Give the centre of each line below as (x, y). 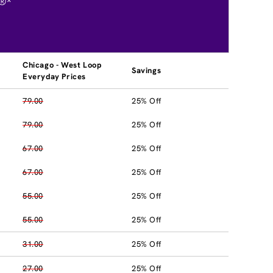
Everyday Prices (54, 76)
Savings (147, 70)
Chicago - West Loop (62, 65)
